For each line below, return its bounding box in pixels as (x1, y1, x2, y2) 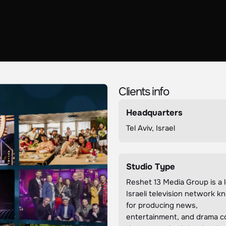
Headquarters (126, 107, 183, 119)
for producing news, (126, 200, 198, 210)
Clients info (119, 84, 169, 99)
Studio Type (126, 161, 176, 173)
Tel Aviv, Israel (126, 123, 176, 133)
